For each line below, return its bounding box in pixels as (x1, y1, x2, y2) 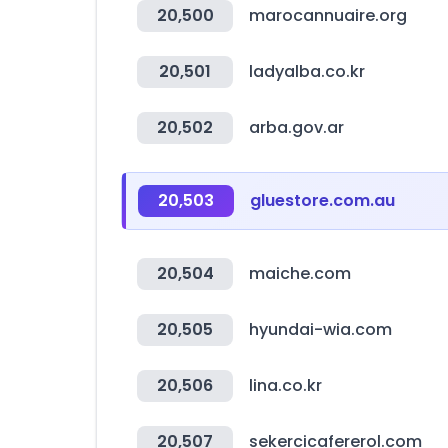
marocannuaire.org (249, 4, 407, 27)
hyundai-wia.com (249, 318, 392, 341)
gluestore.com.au (250, 189, 395, 212)
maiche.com (249, 262, 351, 285)
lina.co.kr (249, 374, 322, 397)
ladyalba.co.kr (249, 60, 365, 83)
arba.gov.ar (249, 116, 344, 139)
